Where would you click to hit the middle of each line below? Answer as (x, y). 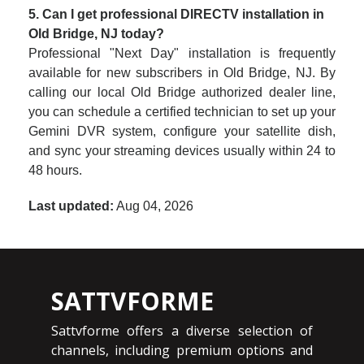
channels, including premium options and (182, 350)
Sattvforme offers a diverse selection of (182, 331)
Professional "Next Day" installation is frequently (182, 53)
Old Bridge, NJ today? (96, 34)
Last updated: (71, 206)
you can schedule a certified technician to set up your (182, 112)
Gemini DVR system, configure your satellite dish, (182, 131)
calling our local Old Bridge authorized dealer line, (182, 92)
